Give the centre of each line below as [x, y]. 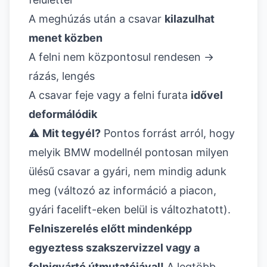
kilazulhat [190, 19]
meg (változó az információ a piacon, [122, 191]
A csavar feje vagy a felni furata [110, 95]
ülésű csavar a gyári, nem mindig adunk [128, 172]
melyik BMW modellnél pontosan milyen [129, 153]
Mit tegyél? [72, 133]
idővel [207, 95]
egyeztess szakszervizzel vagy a [114, 248]
